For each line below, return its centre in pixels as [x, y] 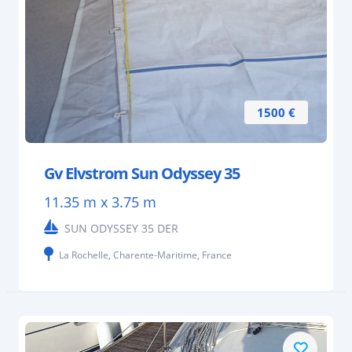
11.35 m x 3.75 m [100, 202]
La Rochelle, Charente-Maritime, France [145, 255]
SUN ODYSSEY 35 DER [121, 229]
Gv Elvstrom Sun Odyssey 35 [142, 174]
